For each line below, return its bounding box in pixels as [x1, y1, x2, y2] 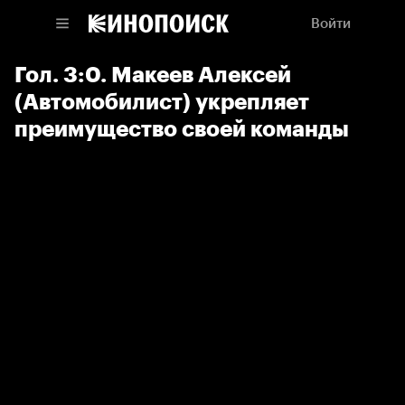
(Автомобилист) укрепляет [14, 89, 309, 115]
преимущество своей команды [14, 116, 349, 142]
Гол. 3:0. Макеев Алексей [14, 61, 291, 88]
